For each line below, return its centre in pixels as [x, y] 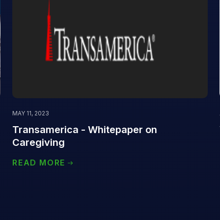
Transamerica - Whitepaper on [85, 130]
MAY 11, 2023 [31, 113]
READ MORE [39, 163]
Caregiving [39, 143]
